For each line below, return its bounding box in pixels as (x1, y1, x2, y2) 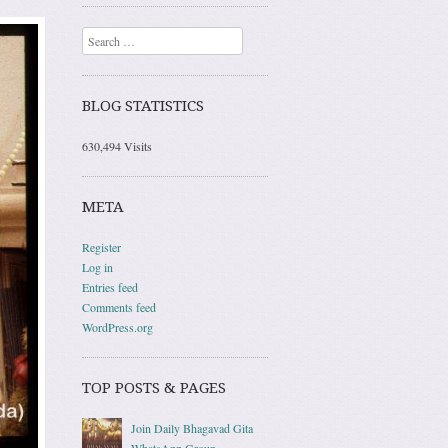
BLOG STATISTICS (82, 96, 204, 115)
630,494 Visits (82, 137, 152, 154)
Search (82, 28, 114, 45)
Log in (82, 258, 113, 275)
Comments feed (82, 298, 156, 315)
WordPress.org (82, 318, 153, 335)
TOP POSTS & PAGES (82, 378, 226, 397)
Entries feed (82, 278, 138, 295)
